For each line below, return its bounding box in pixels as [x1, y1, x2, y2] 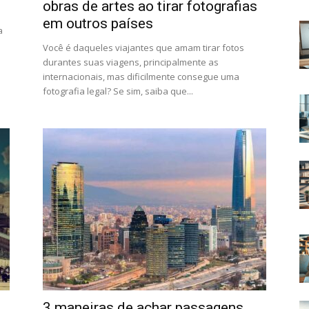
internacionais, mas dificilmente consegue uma [43, 70, 239, 83]
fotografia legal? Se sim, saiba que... [43, 85, 193, 97]
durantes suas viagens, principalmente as [43, 56, 219, 68]
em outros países [43, 15, 153, 32]
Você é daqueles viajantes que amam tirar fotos [43, 41, 244, 54]
